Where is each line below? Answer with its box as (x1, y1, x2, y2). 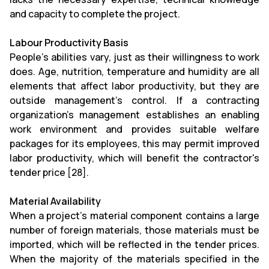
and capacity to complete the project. (10, 7, 180, 20)
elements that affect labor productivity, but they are (10, 79, 259, 92)
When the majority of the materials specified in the (10, 252, 259, 265)
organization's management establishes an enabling (10, 108, 259, 121)
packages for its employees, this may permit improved (10, 137, 259, 150)
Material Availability (10, 195, 101, 208)
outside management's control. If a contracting (10, 94, 259, 107)
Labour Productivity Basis (10, 36, 128, 49)
